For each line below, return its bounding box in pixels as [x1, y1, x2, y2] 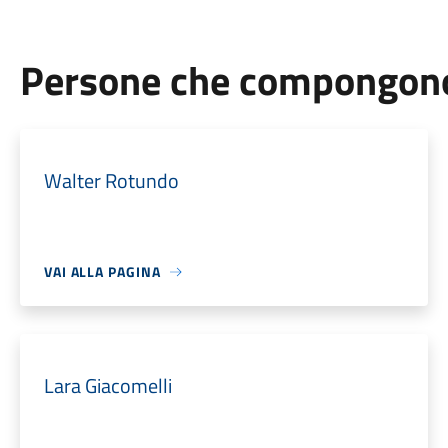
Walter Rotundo [43, 165, 179, 196]
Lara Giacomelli [43, 370, 172, 401]
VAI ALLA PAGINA [43, 261, 161, 282]
